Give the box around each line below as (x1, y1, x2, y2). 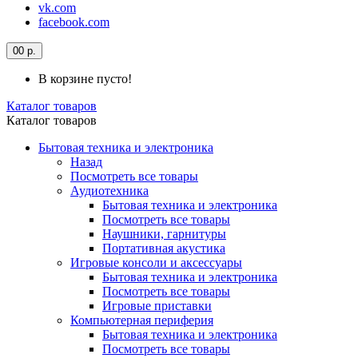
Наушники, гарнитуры (102, 227, 226, 241)
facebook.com (38, 15, 109, 29)
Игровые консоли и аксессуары (70, 256, 242, 269)
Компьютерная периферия (70, 313, 213, 327)
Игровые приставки (102, 299, 212, 312)
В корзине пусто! (38, 72, 132, 86)
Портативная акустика (102, 241, 225, 255)
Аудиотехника (70, 184, 149, 197)
